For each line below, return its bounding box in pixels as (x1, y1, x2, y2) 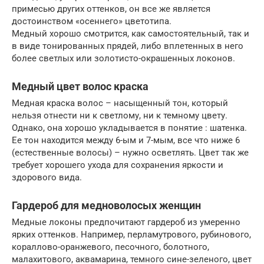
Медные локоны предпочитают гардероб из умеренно (12, 216, 240, 227)
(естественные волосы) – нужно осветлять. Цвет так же (12, 147, 249, 158)
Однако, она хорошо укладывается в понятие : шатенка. (12, 122, 247, 133)
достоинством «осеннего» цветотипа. (12, 15, 171, 27)
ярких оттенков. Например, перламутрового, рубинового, (12, 229, 251, 240)
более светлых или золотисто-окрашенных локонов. (12, 52, 235, 64)
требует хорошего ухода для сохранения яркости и (12, 159, 223, 170)
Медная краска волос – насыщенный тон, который (12, 97, 228, 108)
